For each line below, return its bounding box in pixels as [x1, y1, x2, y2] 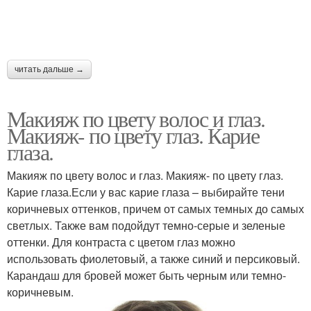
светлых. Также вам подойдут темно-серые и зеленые [7, 217, 285, 233]
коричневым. [7, 283, 74, 300]
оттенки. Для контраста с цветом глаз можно [7, 233, 235, 250]
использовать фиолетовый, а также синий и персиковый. [7, 250, 300, 267]
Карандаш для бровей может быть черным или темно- [7, 267, 286, 283]
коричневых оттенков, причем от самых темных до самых [7, 200, 304, 217]
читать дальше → [15, 64, 84, 74]
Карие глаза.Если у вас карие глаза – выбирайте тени [7, 183, 285, 200]
